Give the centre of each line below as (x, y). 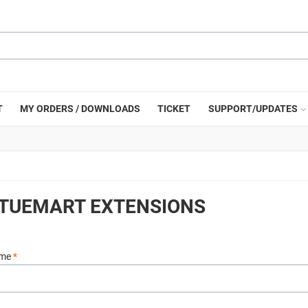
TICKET (174, 109)
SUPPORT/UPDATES (253, 109)
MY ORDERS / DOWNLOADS (80, 109)
